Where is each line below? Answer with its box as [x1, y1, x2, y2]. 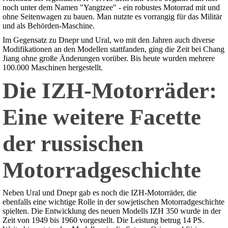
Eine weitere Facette [3, 104, 201, 130]
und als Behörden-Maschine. [3, 21, 95, 31]
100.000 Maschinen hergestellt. [3, 63, 103, 72]
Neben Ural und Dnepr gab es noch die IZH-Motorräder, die [3, 188, 196, 197]
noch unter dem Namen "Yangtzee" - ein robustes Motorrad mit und [3, 3, 220, 12]
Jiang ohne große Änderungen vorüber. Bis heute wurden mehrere [3, 54, 215, 63]
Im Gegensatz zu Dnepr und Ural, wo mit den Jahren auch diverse [3, 36, 215, 45]
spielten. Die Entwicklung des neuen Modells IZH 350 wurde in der [3, 207, 221, 216]
